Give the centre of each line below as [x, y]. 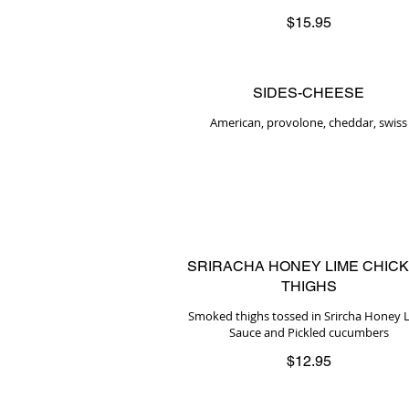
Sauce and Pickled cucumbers [309, 332]
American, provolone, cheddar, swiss [309, 122]
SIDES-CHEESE [309, 93]
